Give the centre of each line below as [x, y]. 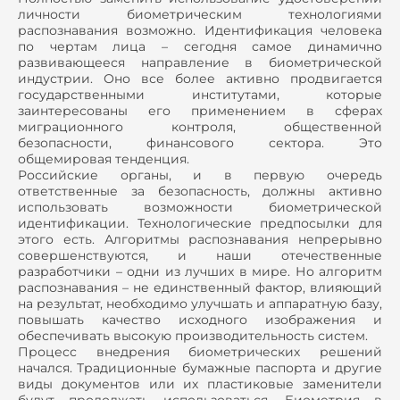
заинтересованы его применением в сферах [200, 111]
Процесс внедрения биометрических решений [200, 352]
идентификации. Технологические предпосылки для [200, 224]
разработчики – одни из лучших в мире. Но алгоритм [200, 272]
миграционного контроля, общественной [200, 127]
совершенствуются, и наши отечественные [200, 256]
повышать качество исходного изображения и [200, 320]
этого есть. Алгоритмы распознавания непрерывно [200, 240]
